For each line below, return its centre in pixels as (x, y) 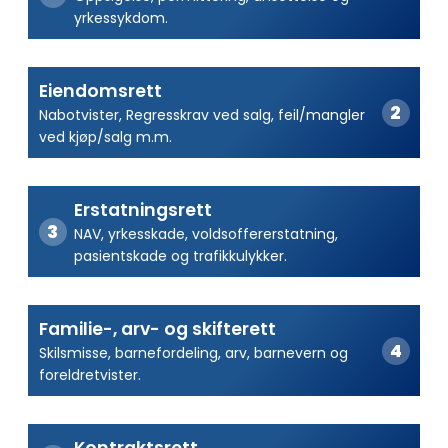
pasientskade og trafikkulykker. (180, 255)
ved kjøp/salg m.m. (105, 136)
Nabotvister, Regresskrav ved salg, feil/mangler (201, 114)
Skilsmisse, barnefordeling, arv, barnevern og (193, 352)
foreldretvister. (89, 374)
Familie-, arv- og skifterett (157, 328)
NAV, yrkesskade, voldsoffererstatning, (205, 233)
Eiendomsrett (100, 90)
